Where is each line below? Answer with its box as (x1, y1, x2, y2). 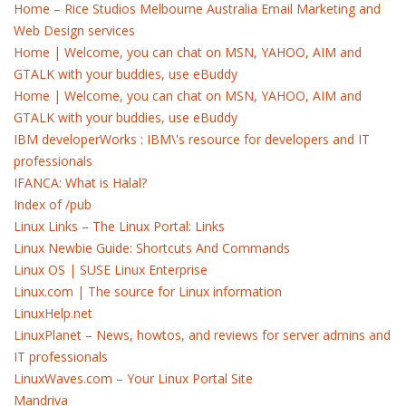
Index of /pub (14, 196, 92, 213)
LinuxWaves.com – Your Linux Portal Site (14, 370, 253, 387)
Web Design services (14, 22, 135, 39)
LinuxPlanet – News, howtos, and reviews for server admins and (14, 326, 391, 343)
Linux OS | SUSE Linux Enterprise (14, 261, 208, 278)
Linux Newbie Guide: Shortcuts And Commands (14, 239, 290, 256)
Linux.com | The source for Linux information (14, 283, 282, 300)
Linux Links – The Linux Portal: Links (14, 217, 225, 235)
